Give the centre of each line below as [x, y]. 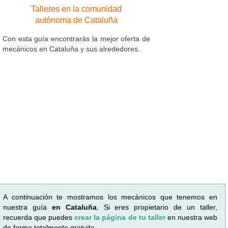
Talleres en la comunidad [76, 9]
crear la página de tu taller [121, 217]
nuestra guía [27, 207]
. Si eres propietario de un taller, [157, 207]
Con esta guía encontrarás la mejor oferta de [76, 38]
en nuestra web [192, 217]
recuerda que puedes [39, 217]
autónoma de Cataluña [76, 20]
